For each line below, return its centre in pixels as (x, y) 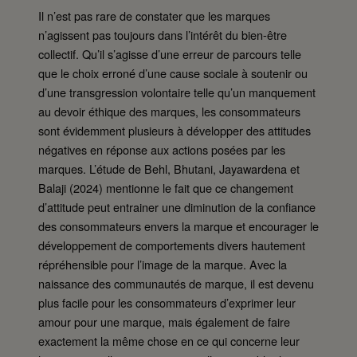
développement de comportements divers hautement (172, 245)
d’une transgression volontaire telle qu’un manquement (177, 92)
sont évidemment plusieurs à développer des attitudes (175, 130)
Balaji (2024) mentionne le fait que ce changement (166, 187)
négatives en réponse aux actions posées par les (162, 149)
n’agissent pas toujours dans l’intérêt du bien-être (163, 34)
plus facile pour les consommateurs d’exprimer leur (167, 302)
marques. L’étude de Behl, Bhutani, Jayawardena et (169, 168)
